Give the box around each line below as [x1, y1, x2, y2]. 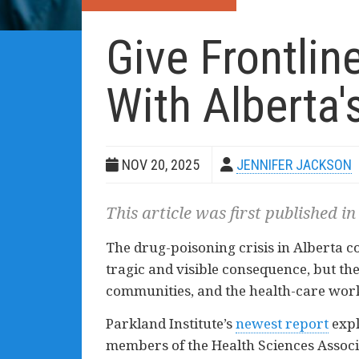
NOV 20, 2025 [119, 156, 200, 173]
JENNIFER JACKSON [236, 156, 352, 173]
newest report [236, 314, 329, 333]
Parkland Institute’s [106, 314, 236, 333]
